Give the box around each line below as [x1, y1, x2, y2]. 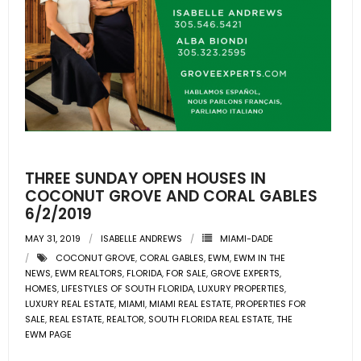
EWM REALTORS [55, 267, 122, 280]
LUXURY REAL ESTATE [25, 297, 114, 310]
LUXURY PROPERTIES [197, 282, 284, 295]
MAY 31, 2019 [25, 232, 81, 245]
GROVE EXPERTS [210, 267, 280, 280]
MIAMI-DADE [220, 232, 273, 245]
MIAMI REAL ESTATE [149, 297, 231, 310]
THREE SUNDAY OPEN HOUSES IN [25, 168, 266, 189]
